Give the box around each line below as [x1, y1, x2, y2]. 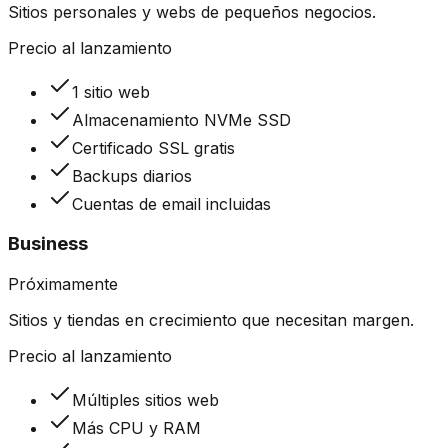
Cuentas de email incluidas [72, 193, 271, 214]
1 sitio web [72, 81, 150, 102]
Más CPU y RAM [72, 417, 201, 438]
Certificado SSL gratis [72, 137, 235, 158]
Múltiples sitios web [72, 389, 219, 410]
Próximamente [8, 273, 118, 294]
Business [8, 232, 88, 256]
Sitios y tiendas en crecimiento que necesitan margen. [8, 309, 414, 330]
